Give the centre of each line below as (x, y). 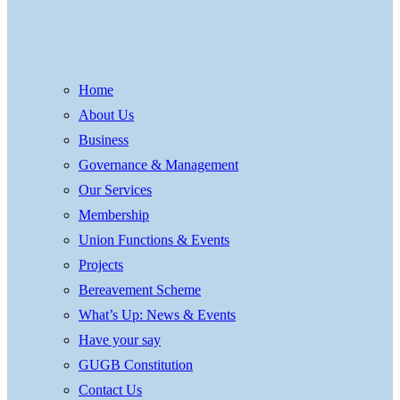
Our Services (115, 189)
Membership (114, 214)
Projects (101, 264)
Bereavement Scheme (140, 289)
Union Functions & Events (154, 239)
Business (104, 139)
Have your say (120, 339)
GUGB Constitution (136, 364)
